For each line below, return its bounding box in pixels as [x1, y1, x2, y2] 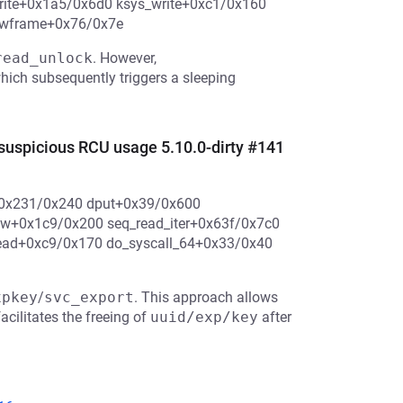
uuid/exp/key [150, 309, 258, 326]
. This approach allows [134, 289, 278, 306]
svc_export [44, 289, 134, 306]
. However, [93, 49, 157, 67]
